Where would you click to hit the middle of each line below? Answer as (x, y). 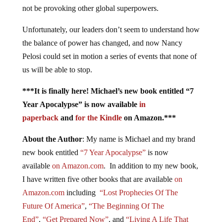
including (82, 193)
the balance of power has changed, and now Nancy (102, 43)
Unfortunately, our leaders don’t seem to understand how (111, 29)
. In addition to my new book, (151, 166)
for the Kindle (98, 118)
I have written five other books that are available (98, 179)
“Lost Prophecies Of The (139, 193)
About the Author (52, 139)
